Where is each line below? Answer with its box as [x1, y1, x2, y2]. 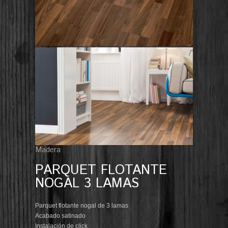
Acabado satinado [35, 212, 85, 220]
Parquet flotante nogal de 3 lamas [35, 202, 128, 210]
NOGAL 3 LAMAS [35, 174, 139, 193]
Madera [35, 145, 61, 156]
